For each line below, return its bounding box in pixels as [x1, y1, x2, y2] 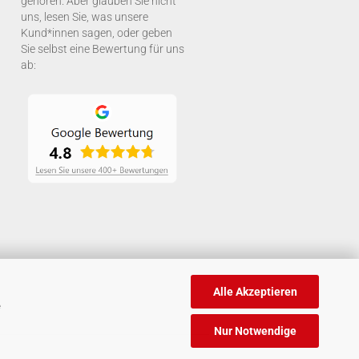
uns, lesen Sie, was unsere [21, 10, 148, 23]
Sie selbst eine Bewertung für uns [21, 42, 184, 55]
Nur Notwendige [213, 325, 296, 337]
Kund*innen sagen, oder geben [21, 26, 172, 39]
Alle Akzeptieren [212, 284, 297, 298]
